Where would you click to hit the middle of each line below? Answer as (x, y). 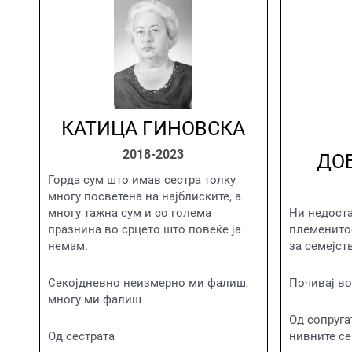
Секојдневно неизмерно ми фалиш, (148, 283)
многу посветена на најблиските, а (145, 196)
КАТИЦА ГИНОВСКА (154, 128)
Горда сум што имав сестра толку (142, 180)
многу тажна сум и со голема (130, 213)
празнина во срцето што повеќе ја (145, 229)
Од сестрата (81, 337)
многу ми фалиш (95, 299)
